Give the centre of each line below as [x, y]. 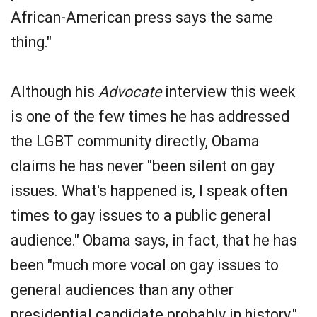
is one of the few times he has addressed [150, 116]
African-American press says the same [142, 17]
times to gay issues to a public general [141, 215]
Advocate [130, 92]
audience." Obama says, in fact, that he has [154, 240]
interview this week [228, 92]
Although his [54, 92]
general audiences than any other [122, 290]
